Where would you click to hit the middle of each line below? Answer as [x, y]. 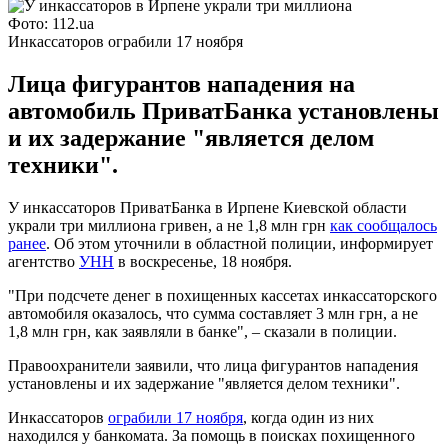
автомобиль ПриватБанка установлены [223, 110]
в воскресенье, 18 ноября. [203, 261]
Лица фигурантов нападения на [181, 83]
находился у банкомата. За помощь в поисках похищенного [211, 435]
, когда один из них [308, 417]
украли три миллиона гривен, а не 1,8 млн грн [169, 225]
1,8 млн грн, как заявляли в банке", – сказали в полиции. [202, 331]
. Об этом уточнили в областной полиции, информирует [239, 243]
